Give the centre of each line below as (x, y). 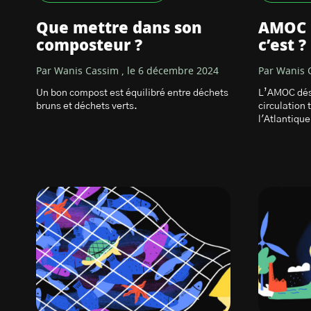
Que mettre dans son (119, 28)
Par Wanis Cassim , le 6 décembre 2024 (127, 72)
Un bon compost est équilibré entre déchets (132, 93)
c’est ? (282, 46)
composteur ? (89, 46)
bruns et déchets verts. (87, 106)
